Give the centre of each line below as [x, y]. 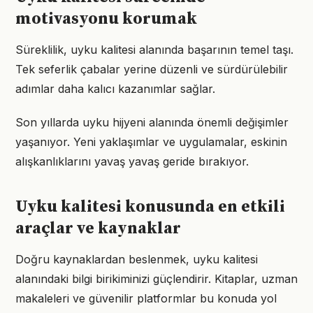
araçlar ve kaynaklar [98, 228]
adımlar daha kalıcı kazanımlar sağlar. [115, 89]
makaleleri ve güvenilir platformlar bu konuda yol [146, 298]
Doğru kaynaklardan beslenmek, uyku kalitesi [137, 259]
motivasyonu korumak [106, 19]
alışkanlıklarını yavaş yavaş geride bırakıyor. [132, 161]
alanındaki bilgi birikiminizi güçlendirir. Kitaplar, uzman [156, 279]
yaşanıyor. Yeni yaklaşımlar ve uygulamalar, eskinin [151, 142]
